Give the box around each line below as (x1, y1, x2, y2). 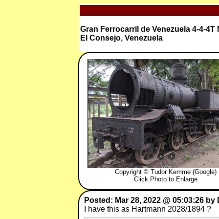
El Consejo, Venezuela (80, 34, 163, 42)
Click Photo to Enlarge (134, 175, 197, 183)
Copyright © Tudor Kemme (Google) (115, 168, 217, 175)
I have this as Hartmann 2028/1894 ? (84, 205, 211, 213)
